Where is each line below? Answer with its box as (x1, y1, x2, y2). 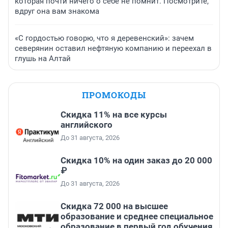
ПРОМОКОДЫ (82, 89, 146, 101)
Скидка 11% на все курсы (61, 109, 167, 120)
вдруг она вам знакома (15, 7, 99, 16)
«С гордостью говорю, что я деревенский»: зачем (15, 34, 194, 43)
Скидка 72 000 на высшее (61, 201, 168, 212)
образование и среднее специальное (61, 211, 213, 222)
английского (61, 120, 112, 130)
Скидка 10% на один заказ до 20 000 (61, 155, 212, 166)
